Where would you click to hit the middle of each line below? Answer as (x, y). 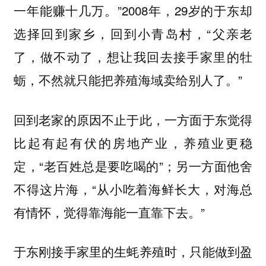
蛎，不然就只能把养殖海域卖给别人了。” (128, 79)
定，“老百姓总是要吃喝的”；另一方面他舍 (133, 165)
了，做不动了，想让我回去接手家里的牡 (133, 56)
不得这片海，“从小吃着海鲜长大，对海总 (133, 189)
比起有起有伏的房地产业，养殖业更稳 (133, 142)
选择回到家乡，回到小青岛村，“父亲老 (133, 33)
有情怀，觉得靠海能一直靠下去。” (109, 212)
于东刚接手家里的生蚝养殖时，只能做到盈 (133, 251)
